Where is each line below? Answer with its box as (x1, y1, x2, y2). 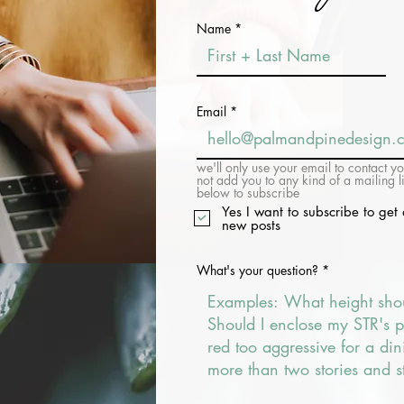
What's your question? (197, 261, 318, 279)
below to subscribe (197, 183, 299, 201)
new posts (222, 216, 280, 234)
